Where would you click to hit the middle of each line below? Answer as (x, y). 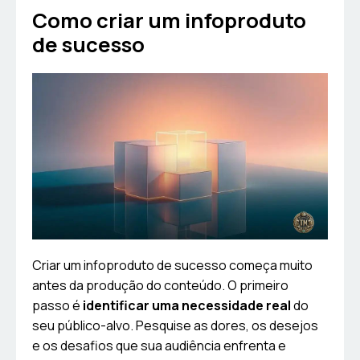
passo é (57, 306)
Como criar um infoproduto (169, 21)
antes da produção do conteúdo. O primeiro (160, 286)
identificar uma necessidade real (187, 306)
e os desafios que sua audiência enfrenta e (159, 346)
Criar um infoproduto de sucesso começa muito (172, 266)
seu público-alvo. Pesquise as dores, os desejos (175, 326)
